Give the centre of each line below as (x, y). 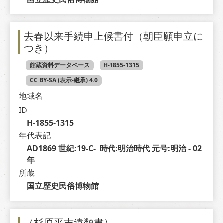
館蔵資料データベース (59, 65)
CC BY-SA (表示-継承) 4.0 (63, 80)
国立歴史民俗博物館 (62, 186)
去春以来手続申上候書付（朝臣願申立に (113, 36)
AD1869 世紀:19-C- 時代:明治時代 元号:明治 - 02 (114, 149)
